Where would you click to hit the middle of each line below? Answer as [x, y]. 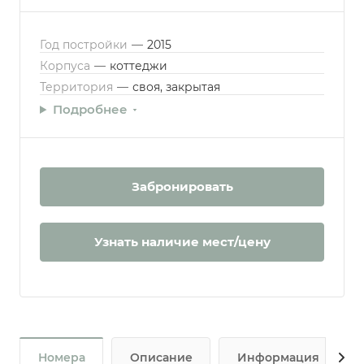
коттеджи [139, 66]
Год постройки [85, 45]
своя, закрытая [176, 87]
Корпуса [67, 66]
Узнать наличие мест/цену [182, 242]
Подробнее [90, 109]
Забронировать [182, 186]
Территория [78, 87]
